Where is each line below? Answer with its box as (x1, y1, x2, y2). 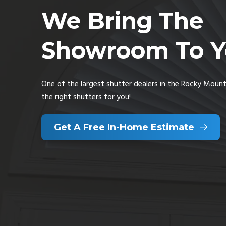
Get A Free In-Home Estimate (54, 122, 194, 133)
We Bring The (41, 7, 203, 34)
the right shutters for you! (41, 91, 131, 104)
